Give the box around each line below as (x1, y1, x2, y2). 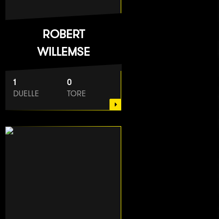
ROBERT (43, 26, 85, 42)
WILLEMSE (37, 44, 90, 59)
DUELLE (13, 89, 39, 99)
